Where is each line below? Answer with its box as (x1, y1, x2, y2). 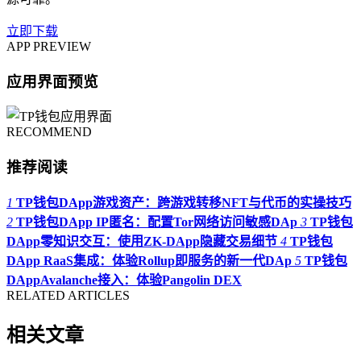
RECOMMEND (6, 125, 92, 139)
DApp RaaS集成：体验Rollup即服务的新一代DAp (6, 253, 292, 268)
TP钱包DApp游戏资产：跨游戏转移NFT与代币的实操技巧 (16, 195, 351, 210)
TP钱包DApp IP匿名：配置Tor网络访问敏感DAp (16, 214, 297, 229)
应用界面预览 (6, 73, 98, 90)
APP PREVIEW (6, 39, 91, 53)
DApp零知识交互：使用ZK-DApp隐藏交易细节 (6, 234, 277, 248)
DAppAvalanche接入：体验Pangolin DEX (6, 272, 242, 287)
